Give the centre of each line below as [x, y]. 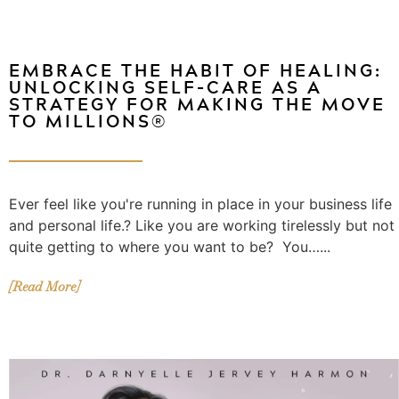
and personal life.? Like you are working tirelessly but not [202, 225]
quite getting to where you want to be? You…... [170, 246]
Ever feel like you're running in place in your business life [200, 204]
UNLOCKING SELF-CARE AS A [166, 86]
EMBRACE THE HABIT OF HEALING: [195, 69]
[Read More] [44, 286]
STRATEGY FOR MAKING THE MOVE [197, 103]
